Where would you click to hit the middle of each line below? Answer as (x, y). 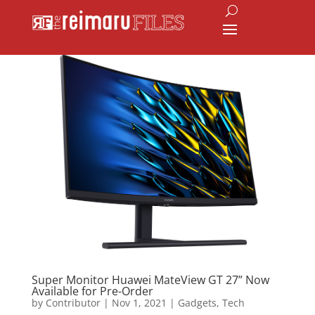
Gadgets (197, 303)
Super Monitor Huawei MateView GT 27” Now (150, 280)
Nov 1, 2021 (139, 303)
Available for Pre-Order (92, 291)
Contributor (73, 303)
